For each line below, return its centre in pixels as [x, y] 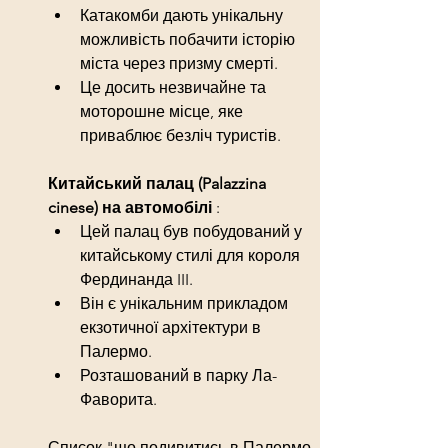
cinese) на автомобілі [132, 207]
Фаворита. [118, 399]
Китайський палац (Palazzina [159, 183]
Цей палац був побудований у [193, 231]
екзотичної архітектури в [172, 327]
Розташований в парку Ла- [178, 375]
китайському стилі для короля [192, 255]
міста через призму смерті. [179, 63]
